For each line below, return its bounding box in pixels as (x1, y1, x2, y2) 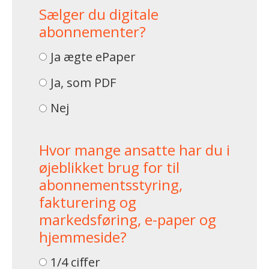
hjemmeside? (39, 227, 127, 247)
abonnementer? (39, 21, 146, 41)
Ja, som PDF (50, 74, 116, 91)
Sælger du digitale (39, 4, 159, 24)
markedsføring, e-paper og (39, 210, 216, 230)
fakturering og (39, 192, 136, 213)
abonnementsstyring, (39, 175, 183, 195)
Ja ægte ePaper (50, 48, 136, 65)
